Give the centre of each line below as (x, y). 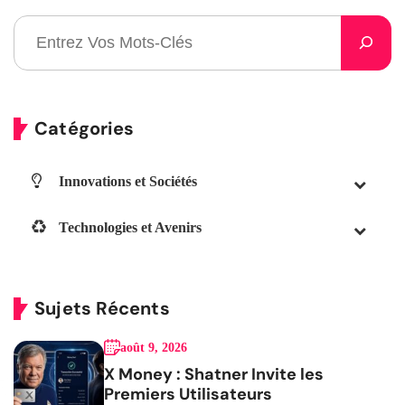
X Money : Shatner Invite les (214, 374)
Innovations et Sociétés (128, 181)
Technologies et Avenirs (131, 227)
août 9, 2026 (154, 347)
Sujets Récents (102, 308)
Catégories (84, 128)
